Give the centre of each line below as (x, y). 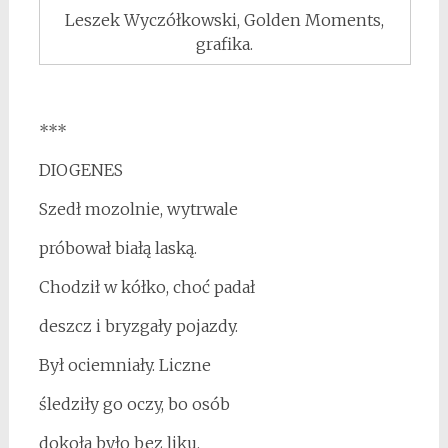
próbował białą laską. (117, 248)
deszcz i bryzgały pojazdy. (138, 326)
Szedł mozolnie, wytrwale (138, 209)
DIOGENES (80, 170)
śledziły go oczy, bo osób (134, 404)
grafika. (225, 44)
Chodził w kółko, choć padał (146, 287)
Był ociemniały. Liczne (124, 365)
